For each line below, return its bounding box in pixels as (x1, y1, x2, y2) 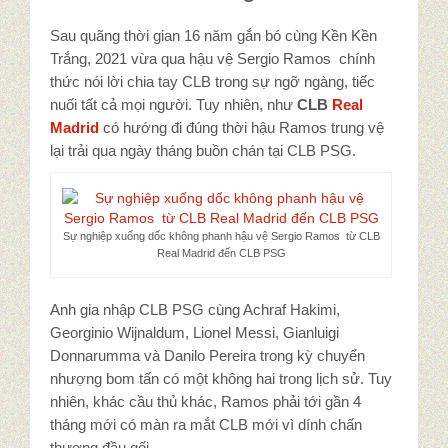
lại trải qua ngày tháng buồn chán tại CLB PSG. (50, 142, 356, 160)
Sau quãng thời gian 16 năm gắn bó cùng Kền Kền (50, 27, 377, 45)
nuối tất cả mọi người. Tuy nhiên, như (50, 96, 297, 114)
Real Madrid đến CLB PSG (156, 247, 286, 260)
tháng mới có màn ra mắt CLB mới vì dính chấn (50, 416, 362, 434)
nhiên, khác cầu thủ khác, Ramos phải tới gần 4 (50, 393, 361, 411)
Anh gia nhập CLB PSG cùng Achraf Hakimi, (50, 301, 340, 319)
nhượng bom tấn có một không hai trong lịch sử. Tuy (50, 370, 392, 388)
